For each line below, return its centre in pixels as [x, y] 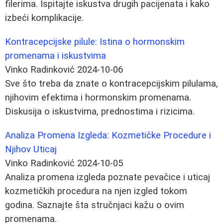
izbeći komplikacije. [44, 18]
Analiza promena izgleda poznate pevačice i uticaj [108, 177]
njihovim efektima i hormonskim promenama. [98, 97]
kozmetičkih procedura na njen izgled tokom [96, 191]
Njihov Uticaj [31, 149]
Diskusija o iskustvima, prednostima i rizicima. [100, 111]
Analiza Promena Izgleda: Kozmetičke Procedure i [108, 135]
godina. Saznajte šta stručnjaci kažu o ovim [95, 205]
